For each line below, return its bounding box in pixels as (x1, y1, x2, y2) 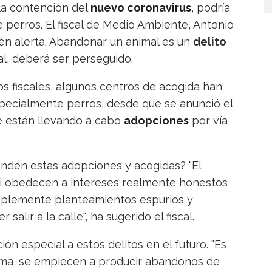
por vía (189, 114, 228, 127)
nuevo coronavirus (90, 1, 191, 15)
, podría (191, 1, 230, 15)
